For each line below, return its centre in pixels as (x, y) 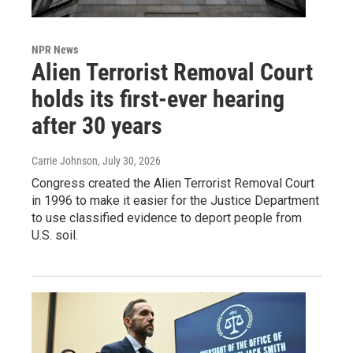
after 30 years (97, 125)
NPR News (55, 49)
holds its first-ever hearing (158, 98)
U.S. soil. (55, 235)
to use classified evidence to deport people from (167, 217)
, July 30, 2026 (129, 160)
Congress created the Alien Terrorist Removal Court (173, 183)
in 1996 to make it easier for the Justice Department (175, 200)
